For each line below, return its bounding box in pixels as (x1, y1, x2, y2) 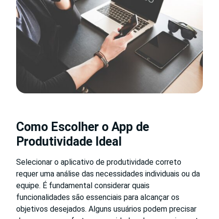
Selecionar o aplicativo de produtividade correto (16, 157, 181, 167)
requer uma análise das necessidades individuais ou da (16, 169, 200, 178)
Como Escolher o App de (16, 119, 149, 134)
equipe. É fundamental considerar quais (16, 180, 150, 190)
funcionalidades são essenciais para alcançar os (16, 192, 179, 202)
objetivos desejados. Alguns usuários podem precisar (16, 204, 197, 214)
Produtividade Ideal (16, 134, 122, 149)
